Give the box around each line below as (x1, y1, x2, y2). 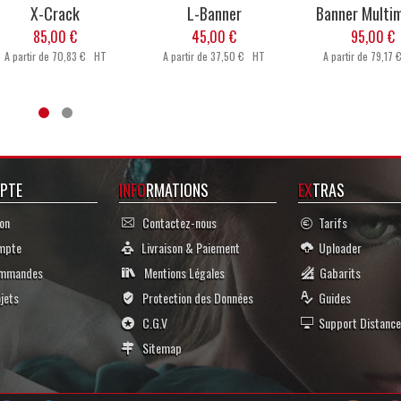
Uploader (313, 238, 362, 258)
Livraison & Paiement (133, 238, 240, 258)
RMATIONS (146, 178, 209, 202)
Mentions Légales (136, 263, 225, 283)
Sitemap (134, 338, 182, 358)
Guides (313, 288, 351, 308)
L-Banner (186, 2, 242, 26)
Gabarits (314, 263, 361, 283)
